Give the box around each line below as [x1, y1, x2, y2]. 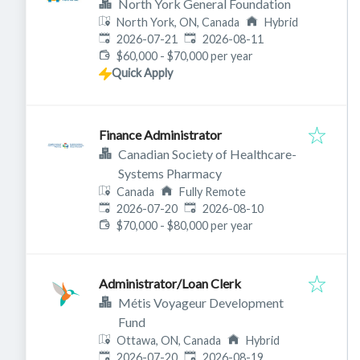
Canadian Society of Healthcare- [118, 146, 297, 162]
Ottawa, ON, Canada [117, 333, 222, 347]
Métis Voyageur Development [118, 295, 284, 310]
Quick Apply [112, 66, 173, 80]
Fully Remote [178, 185, 246, 198]
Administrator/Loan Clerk [99, 276, 241, 291]
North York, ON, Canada [117, 15, 240, 29]
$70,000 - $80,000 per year [117, 219, 254, 232]
